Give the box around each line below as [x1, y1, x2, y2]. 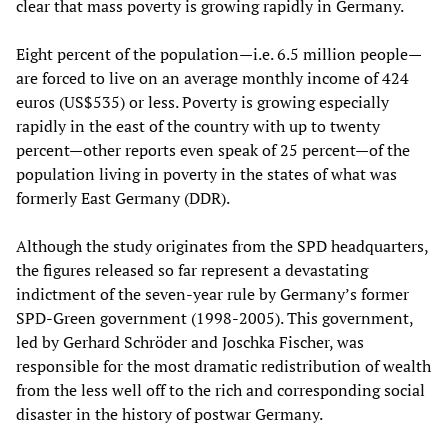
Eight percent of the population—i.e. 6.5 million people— [16, 42, 422, 65]
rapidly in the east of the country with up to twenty [16, 114, 380, 137]
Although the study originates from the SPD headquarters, [16, 234, 428, 257]
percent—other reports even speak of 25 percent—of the [16, 138, 410, 161]
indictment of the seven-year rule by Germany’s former [16, 282, 409, 305]
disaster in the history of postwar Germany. [16, 402, 323, 425]
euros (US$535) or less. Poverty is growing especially [16, 90, 389, 113]
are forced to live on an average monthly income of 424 [16, 66, 409, 89]
